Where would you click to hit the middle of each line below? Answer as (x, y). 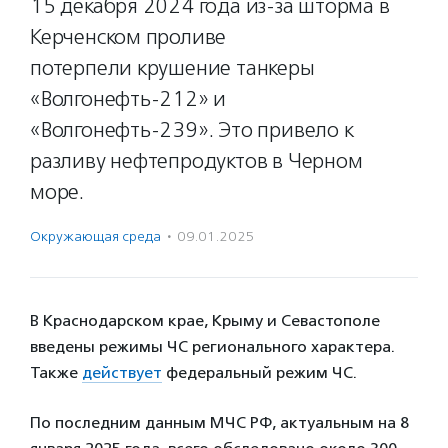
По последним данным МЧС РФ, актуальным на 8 (219, 422)
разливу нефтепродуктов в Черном (196, 161)
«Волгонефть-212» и (128, 99)
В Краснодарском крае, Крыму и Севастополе (205, 320)
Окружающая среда (95, 236)
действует (122, 372)
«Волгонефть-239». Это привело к (192, 130)
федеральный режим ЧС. (259, 372)
